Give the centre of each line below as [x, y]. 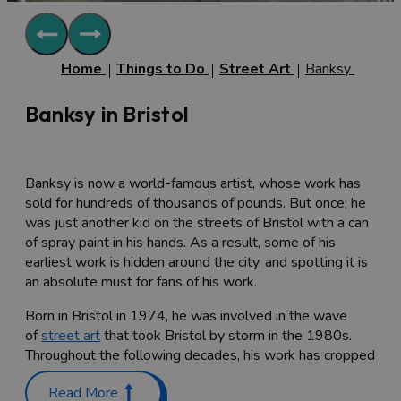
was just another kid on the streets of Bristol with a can [197, 222]
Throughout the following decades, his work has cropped [200, 355]
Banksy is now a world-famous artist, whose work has [193, 183]
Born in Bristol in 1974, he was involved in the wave [186, 316]
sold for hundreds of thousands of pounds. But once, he [196, 203]
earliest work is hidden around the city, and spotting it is [196, 262]
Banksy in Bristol [107, 113]
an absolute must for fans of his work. [141, 282]
